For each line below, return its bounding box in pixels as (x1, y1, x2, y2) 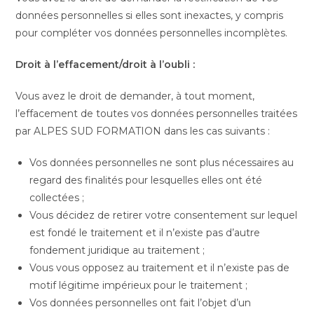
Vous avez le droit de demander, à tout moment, (15, 90, 255, 102)
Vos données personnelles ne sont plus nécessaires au (29, 156, 294, 169)
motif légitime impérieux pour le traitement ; (29, 279, 251, 292)
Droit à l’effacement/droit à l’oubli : (15, 58, 196, 71)
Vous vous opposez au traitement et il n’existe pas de (29, 261, 290, 274)
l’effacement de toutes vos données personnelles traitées (15, 107, 298, 120)
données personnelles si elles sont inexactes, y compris (15, 9, 284, 22)
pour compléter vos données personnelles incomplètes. (15, 27, 288, 39)
